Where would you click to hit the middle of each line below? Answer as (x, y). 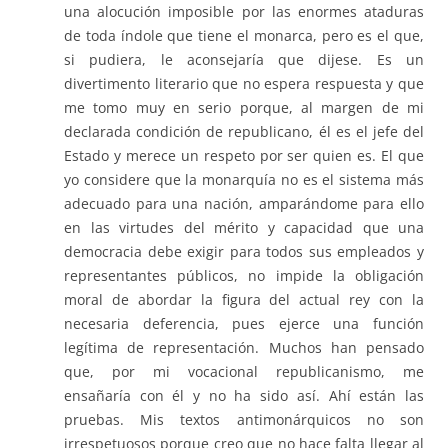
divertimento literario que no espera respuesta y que (244, 84)
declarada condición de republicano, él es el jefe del (244, 132)
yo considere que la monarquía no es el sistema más (244, 180)
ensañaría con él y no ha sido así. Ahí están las (244, 396)
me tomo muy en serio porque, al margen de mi (244, 108)
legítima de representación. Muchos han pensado (244, 348)
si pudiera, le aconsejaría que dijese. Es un (244, 60)
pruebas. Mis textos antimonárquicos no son (244, 420)
